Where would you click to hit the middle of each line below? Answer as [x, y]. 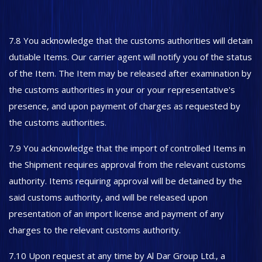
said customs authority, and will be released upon [108, 197]
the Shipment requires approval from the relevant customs [127, 164]
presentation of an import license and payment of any [116, 213]
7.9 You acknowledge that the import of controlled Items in [127, 148]
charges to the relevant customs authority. [95, 230]
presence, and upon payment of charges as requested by [125, 106]
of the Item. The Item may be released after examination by [130, 73]
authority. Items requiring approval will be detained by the [125, 181]
